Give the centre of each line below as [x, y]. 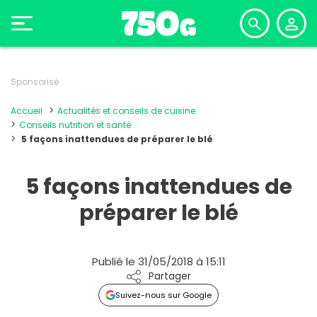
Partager [170, 276]
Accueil [27, 111]
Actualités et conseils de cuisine [126, 111]
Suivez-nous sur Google [164, 295]
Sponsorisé [35, 82]
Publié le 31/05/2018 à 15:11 [158, 261]
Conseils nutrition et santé [75, 125]
